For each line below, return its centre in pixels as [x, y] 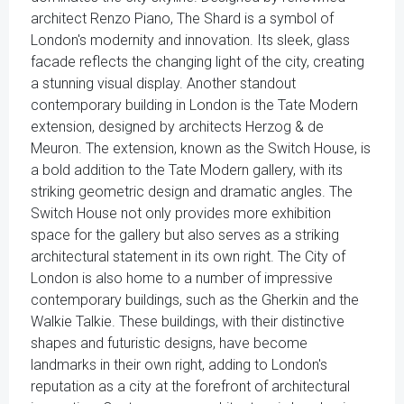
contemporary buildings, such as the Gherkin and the [195, 300]
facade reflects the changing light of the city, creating [197, 62]
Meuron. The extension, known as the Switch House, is [201, 148]
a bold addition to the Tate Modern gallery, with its [187, 170]
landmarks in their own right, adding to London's [179, 365]
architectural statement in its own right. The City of [188, 257]
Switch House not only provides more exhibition [181, 213]
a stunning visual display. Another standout [163, 83]
